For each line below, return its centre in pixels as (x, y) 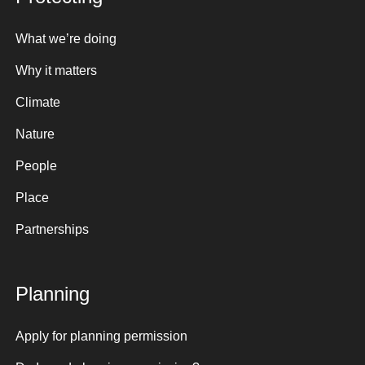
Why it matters (56, 71)
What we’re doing (66, 39)
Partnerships (52, 230)
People (36, 166)
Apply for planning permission (101, 336)
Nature (35, 134)
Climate (38, 103)
